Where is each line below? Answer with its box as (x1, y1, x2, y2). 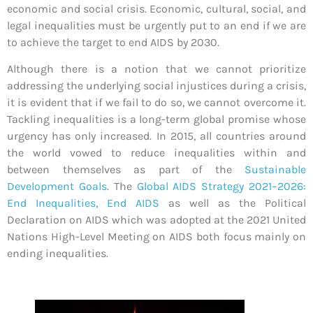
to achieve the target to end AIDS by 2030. (7, 35, 219, 49)
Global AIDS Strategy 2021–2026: (136, 180, 307, 194)
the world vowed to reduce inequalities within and (7, 146, 306, 160)
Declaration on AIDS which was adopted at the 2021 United (7, 213, 306, 227)
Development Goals (7, 180, 107, 194)
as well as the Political (159, 196, 306, 210)
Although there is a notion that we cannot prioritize (7, 62, 306, 76)
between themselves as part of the (7, 163, 245, 177)
